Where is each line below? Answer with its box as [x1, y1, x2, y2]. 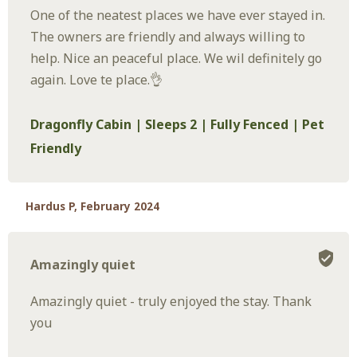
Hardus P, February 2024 [25, 198, 160, 214]
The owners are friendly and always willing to [30, 28, 306, 46]
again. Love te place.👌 [30, 71, 163, 89]
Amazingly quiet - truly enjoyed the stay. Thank [30, 292, 312, 310]
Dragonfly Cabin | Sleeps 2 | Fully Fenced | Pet [30, 115, 325, 133]
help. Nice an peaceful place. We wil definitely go [30, 49, 323, 68]
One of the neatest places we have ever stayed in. [30, 6, 326, 25]
